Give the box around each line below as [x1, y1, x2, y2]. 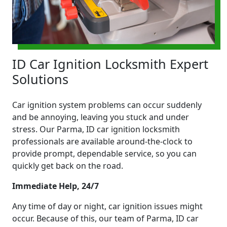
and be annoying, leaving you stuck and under [12, 111, 189, 123]
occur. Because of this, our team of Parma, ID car [12, 212, 199, 224]
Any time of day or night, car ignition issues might [12, 200, 203, 212]
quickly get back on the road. [12, 160, 123, 171]
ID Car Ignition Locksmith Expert [12, 55, 208, 72]
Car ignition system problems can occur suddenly [12, 99, 202, 110]
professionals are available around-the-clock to [12, 135, 193, 147]
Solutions [12, 70, 68, 88]
